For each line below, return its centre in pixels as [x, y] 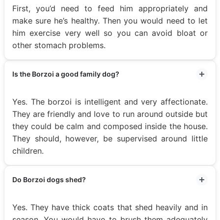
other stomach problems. [59, 45]
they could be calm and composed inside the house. [110, 126]
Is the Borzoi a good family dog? [66, 74]
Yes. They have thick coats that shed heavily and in [110, 207]
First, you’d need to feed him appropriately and [110, 8]
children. [29, 151]
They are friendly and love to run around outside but [110, 114]
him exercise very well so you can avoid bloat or [110, 33]
